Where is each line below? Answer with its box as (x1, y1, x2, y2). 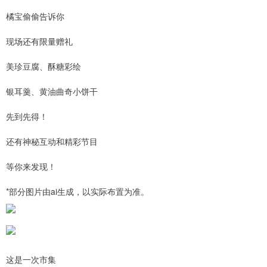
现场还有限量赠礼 (6, 35, 73, 47)
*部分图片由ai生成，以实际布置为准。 (6, 185, 149, 197)
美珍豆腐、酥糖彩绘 (6, 60, 81, 72)
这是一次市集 (6, 253, 56, 265)
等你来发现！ (6, 160, 56, 172)
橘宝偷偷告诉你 (6, 10, 64, 22)
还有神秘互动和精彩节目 (6, 135, 98, 147)
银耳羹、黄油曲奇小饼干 (6, 85, 98, 97)
